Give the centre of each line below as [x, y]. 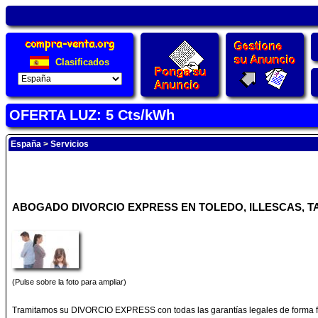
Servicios [70, 144]
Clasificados [81, 62]
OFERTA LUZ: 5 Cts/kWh [92, 115]
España [26, 144]
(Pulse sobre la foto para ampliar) [69, 282]
